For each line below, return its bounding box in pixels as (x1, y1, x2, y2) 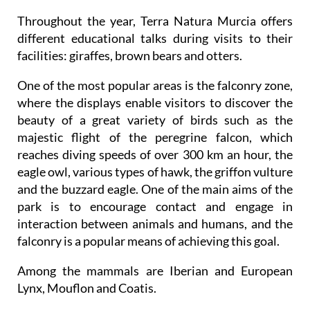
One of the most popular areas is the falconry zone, (17, 77, 293, 93)
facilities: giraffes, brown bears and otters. (17, 48, 242, 64)
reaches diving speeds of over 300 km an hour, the (17, 147, 293, 163)
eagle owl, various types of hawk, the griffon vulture (17, 164, 293, 180)
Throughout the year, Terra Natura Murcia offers (17, 13, 293, 29)
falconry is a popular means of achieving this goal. (17, 233, 280, 249)
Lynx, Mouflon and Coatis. (17, 280, 156, 296)
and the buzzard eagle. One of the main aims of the (17, 181, 293, 197)
